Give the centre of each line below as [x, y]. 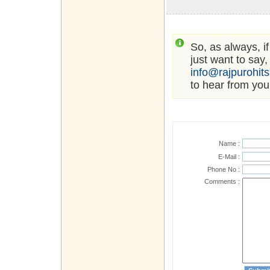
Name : [229, 144]
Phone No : [224, 170]
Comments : [222, 182]
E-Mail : [229, 157]
